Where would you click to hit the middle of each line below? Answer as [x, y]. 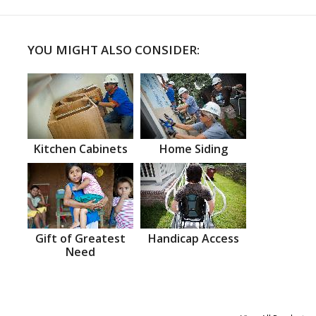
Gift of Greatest [80, 238]
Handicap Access [193, 238]
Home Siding [193, 148]
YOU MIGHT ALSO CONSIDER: [114, 49]
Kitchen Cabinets [80, 148]
